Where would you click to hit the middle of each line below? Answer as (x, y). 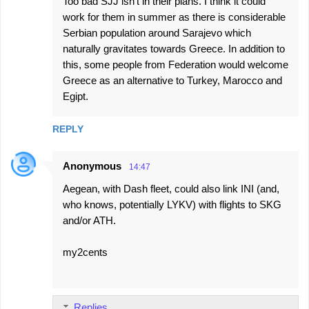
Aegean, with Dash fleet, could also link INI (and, (171, 189)
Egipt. (76, 96)
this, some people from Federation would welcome (176, 64)
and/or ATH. (89, 220)
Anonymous (92, 166)
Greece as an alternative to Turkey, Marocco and (172, 80)
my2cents (85, 252)
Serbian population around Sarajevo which (157, 33)
